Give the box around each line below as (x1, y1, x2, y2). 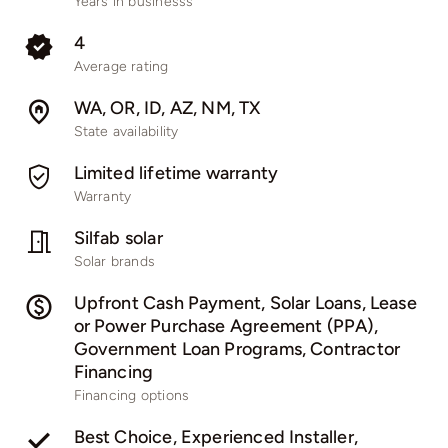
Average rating (73, 58, 169, 76)
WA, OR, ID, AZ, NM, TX (73, 97, 261, 120)
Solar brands (73, 253, 156, 271)
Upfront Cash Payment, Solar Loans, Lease (73, 292, 417, 315)
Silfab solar (73, 227, 163, 250)
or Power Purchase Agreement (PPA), (73, 315, 378, 338)
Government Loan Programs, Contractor (73, 338, 401, 361)
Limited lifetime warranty (73, 162, 279, 185)
